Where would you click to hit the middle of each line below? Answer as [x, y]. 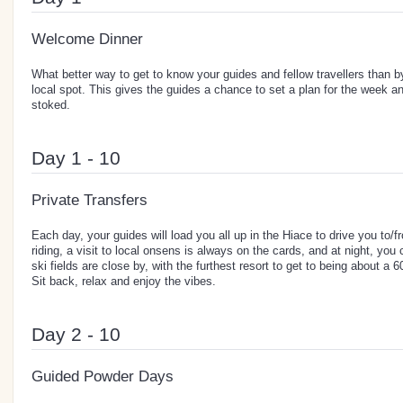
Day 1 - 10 [76, 157]
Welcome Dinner [87, 39]
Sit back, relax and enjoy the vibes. [124, 281]
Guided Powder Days [103, 376]
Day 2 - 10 [76, 334]
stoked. [51, 104]
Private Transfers [90, 200]
